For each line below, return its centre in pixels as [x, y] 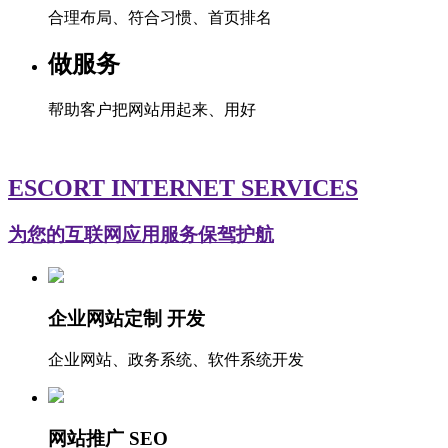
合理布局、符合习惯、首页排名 [160, 17]
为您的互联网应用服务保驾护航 [141, 235]
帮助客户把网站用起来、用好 [152, 110]
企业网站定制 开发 [126, 318]
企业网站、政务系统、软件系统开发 [176, 360]
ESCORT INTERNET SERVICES [183, 188]
